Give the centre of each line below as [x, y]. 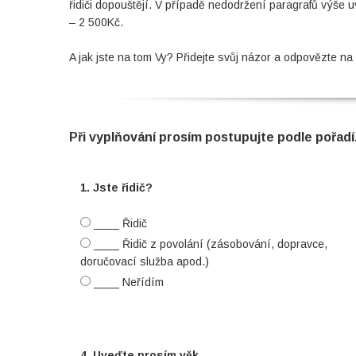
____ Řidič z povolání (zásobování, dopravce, [209, 244]
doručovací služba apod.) [145, 261]
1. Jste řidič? [116, 188]
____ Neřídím [127, 282]
